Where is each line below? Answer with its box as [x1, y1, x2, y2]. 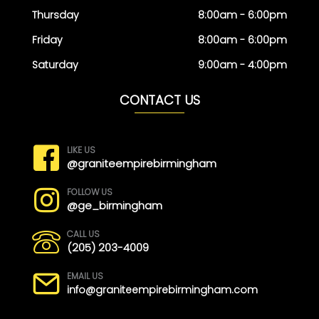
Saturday [32, 58, 78, 73]
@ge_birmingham [67, 198, 162, 214]
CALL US [67, 228, 100, 241]
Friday [32, 33, 63, 48]
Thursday [32, 8, 79, 23]
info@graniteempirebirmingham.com [67, 283, 258, 298]
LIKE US [67, 144, 95, 157]
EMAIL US [67, 270, 103, 283]
